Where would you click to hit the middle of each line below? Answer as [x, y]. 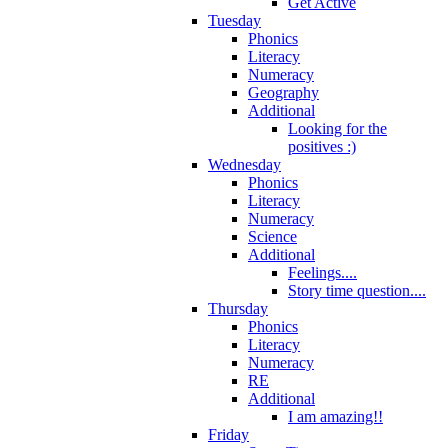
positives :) [322, 146]
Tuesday [234, 20]
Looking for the [337, 128]
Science [272, 236]
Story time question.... [357, 290]
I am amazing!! [335, 416]
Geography [283, 92]
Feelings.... [322, 272]
